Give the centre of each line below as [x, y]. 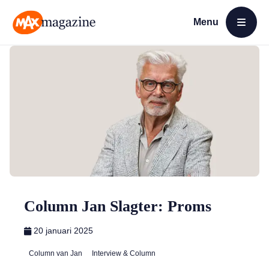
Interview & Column [124, 253]
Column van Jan [56, 253]
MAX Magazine [43, 40]
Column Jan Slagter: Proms [118, 206]
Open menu [215, 37]
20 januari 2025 [63, 231]
